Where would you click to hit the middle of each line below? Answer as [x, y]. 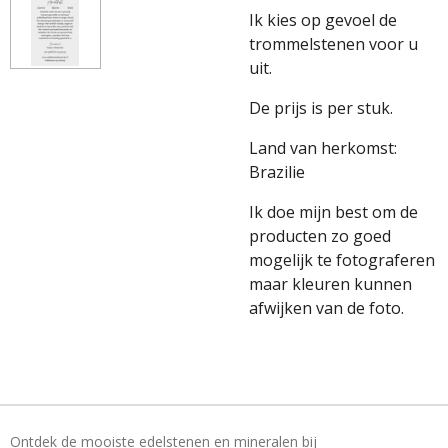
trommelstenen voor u [333, 44]
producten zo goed [320, 236]
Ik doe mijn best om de [333, 212]
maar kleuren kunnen [330, 284]
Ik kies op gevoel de [323, 20]
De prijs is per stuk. [321, 108]
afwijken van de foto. [326, 308]
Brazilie [277, 172]
